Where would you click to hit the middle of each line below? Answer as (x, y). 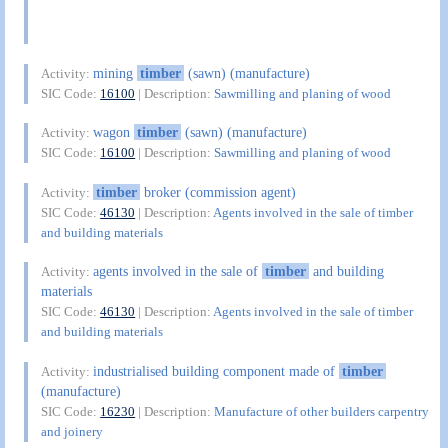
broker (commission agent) (217, 191)
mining (115, 72)
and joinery (72, 431)
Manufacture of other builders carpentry (322, 411)
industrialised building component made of (216, 370)
